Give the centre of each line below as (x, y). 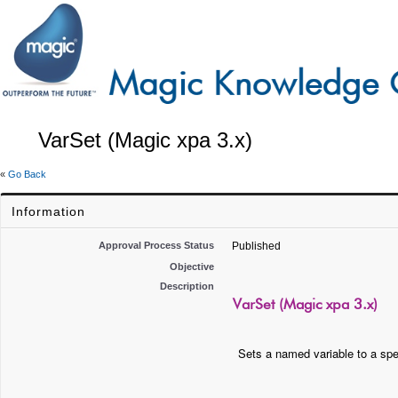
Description (187, 286)
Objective (192, 267)
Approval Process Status (156, 245)
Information (48, 211)
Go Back (27, 174)
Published (256, 246)
